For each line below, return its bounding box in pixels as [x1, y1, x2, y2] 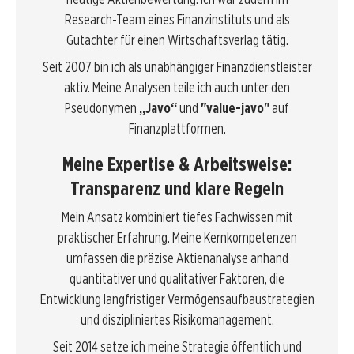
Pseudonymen [65, 100, 139, 116]
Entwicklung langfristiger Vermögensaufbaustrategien [40, 291, 314, 307]
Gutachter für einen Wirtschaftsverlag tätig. [66, 32, 288, 48]
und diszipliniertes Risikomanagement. [80, 311, 274, 328]
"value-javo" [201, 100, 269, 116]
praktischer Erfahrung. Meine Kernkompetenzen [57, 229, 297, 246]
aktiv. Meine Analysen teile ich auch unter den [64, 79, 290, 96]
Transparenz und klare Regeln [70, 177, 284, 200]
